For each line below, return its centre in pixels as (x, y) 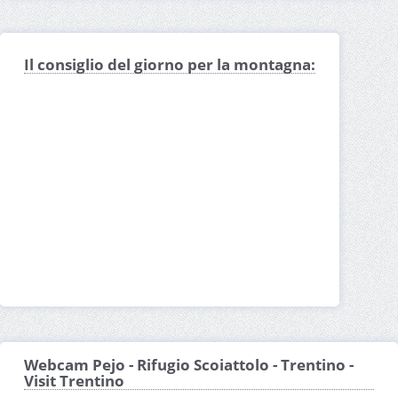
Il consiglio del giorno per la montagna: (170, 64)
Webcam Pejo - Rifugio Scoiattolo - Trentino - (189, 364)
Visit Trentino (74, 380)
